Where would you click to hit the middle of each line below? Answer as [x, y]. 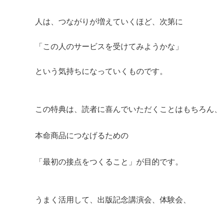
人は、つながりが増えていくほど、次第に [109, 21]
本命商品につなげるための [82, 135]
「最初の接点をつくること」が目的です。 [109, 161]
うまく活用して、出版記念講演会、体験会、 [113, 199]
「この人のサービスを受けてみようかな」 [109, 46]
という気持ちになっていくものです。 [101, 71]
